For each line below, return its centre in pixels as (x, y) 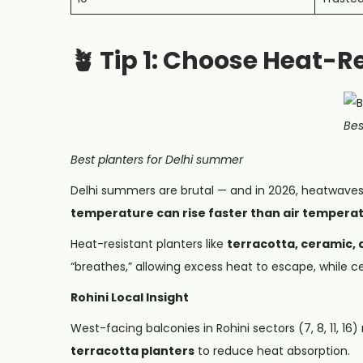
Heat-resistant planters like (149, 243)
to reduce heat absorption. (272, 350)
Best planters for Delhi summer (157, 159)
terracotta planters (132, 350)
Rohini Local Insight (130, 297)
